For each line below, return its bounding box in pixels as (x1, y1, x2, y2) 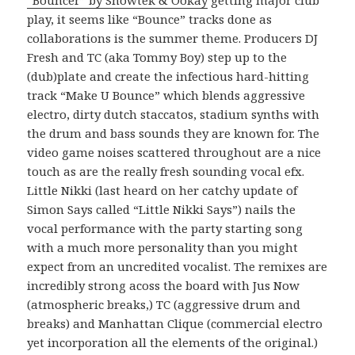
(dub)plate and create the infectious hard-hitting (27, 67, 310, 84)
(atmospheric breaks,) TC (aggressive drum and (27, 296, 301, 312)
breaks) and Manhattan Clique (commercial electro (27, 315, 323, 331)
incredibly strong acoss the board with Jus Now (27, 277, 300, 293)
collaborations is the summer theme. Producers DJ (27, 29, 319, 46)
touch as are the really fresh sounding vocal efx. (27, 162, 305, 179)
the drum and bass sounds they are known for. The (27, 124, 320, 141)
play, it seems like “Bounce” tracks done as (27, 10, 273, 27)
